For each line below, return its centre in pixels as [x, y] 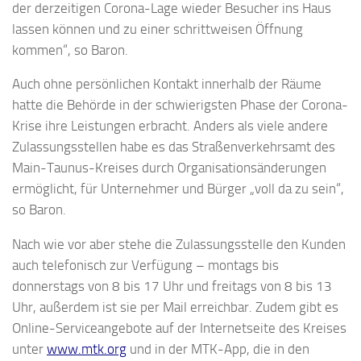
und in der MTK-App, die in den [218, 349]
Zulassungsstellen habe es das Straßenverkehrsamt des [174, 147]
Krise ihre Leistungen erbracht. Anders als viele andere [170, 126]
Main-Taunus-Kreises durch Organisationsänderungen [169, 168]
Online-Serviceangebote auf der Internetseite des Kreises [179, 328]
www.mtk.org [87, 349]
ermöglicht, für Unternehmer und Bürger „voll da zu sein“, [178, 189]
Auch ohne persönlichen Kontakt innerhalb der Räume [167, 84]
